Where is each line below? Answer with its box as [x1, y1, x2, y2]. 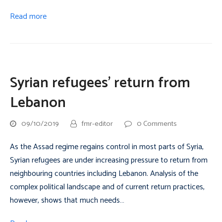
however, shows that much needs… [10, 194, 124, 207]
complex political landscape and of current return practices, [10, 180, 205, 194]
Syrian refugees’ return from [10, 71, 190, 95]
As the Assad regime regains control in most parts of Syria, [10, 140, 204, 154]
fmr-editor [82, 118, 113, 130]
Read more [10, 10, 47, 23]
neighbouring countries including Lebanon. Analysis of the [10, 167, 198, 180]
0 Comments [137, 118, 177, 130]
